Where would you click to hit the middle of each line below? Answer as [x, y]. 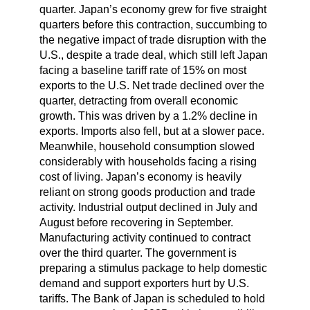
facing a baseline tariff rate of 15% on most [143, 70]
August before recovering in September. [136, 222]
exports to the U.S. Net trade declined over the [152, 85]
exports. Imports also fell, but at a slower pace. [152, 131]
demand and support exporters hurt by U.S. [144, 283]
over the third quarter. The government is [138, 253]
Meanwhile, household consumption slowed [147, 146]
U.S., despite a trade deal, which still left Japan [153, 55]
